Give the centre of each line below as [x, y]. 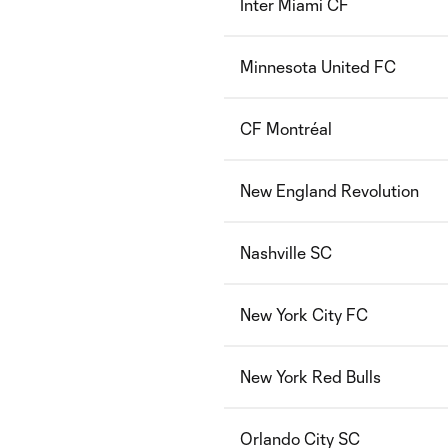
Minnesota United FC [318, 66]
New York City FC [304, 314]
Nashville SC [286, 252]
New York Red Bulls [310, 376]
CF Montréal [286, 128]
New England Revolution [329, 190]
